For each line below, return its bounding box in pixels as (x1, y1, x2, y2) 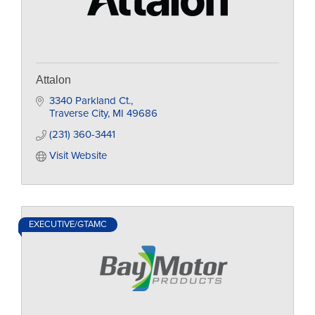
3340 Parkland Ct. (49, 94, 131, 107)
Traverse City (49, 107, 108, 120)
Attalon (36, 74, 71, 86)
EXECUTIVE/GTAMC (29, 219, 107, 230)
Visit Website (49, 149, 107, 162)
